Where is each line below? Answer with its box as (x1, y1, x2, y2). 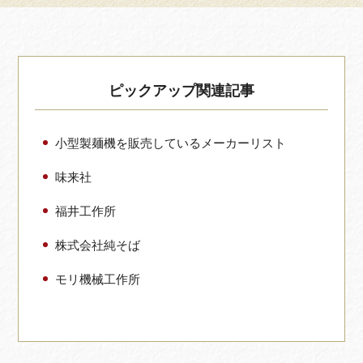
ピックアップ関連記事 (109, 82, 254, 99)
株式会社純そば (55, 237, 141, 252)
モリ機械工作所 (55, 271, 141, 286)
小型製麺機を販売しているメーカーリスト (55, 135, 287, 150)
